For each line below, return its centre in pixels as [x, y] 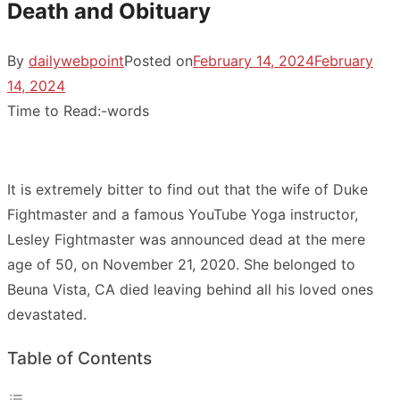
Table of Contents [79, 358]
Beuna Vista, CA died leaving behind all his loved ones [190, 289]
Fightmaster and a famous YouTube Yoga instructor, [183, 214]
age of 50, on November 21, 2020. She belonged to [181, 264]
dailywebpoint [76, 60]
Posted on [158, 60]
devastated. [47, 314]
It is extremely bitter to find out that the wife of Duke [187, 189]
